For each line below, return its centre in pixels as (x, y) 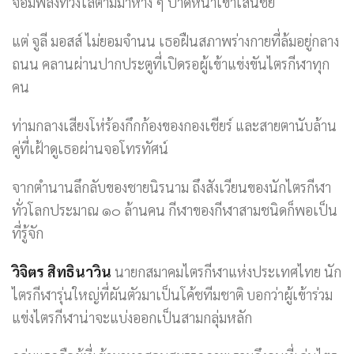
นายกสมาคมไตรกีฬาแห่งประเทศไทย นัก (226, 272)
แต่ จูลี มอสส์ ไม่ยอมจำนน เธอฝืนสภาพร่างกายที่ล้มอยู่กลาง (175, 41)
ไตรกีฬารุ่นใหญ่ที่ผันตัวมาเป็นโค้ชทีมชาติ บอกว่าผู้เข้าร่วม (172, 295)
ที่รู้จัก (28, 233)
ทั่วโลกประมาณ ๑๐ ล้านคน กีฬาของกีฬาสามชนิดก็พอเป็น (175, 210)
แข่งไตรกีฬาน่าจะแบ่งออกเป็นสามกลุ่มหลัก (132, 318)
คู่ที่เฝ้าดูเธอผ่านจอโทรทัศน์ (90, 149)
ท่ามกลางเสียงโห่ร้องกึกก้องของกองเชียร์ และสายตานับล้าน (174, 126)
